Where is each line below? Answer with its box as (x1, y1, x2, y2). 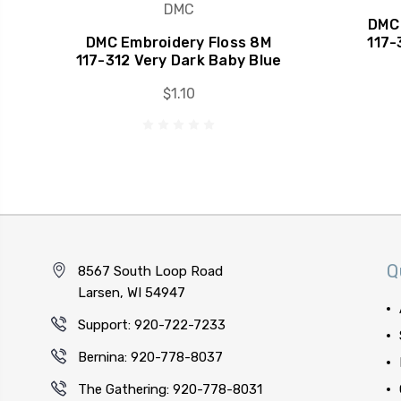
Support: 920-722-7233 (78, 317, 226, 333)
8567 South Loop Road (78, 263, 223, 279)
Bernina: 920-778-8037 (78, 349, 223, 365)
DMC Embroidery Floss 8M (86, 34, 271, 51)
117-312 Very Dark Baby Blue (75, 52, 282, 69)
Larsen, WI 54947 (78, 285, 185, 301)
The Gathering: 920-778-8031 (78, 381, 262, 397)
